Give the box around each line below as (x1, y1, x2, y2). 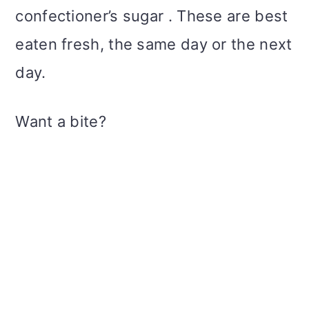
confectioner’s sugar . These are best (15, 6, 288, 25)
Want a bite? (15, 112, 106, 130)
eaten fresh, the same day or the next (15, 34, 292, 53)
